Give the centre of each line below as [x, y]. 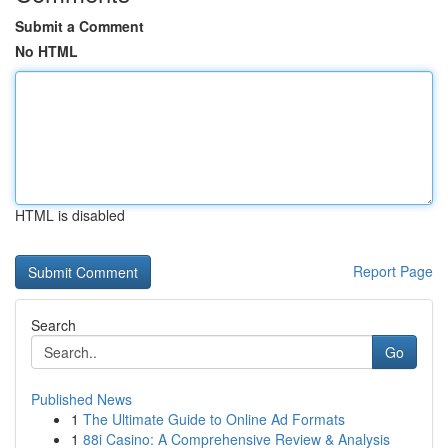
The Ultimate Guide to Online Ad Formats [214, 419]
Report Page [393, 271]
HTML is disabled [70, 215]
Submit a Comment [79, 26]
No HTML [46, 51]
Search [53, 325]
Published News [81, 399]
